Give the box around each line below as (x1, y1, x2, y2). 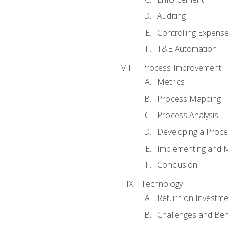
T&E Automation (157, 43, 217, 55)
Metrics (157, 76, 185, 88)
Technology (140, 178, 183, 189)
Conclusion (157, 159, 197, 171)
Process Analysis (157, 109, 218, 121)
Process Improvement (140, 62, 221, 74)
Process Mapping (157, 93, 221, 104)
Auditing (157, 10, 186, 22)
